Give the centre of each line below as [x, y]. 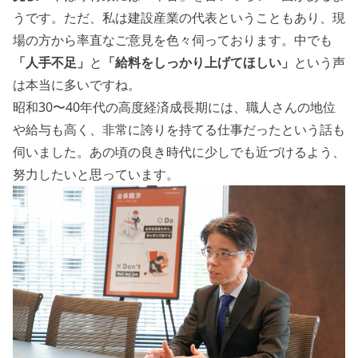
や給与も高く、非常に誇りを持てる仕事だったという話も [179, 129]
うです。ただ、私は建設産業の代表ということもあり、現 [179, 17]
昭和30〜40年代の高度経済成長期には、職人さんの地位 [174, 107]
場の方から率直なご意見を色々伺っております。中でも [173, 40]
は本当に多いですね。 [77, 84]
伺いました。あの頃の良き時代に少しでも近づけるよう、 [179, 151]
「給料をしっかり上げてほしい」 [198, 62]
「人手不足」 [51, 62]
